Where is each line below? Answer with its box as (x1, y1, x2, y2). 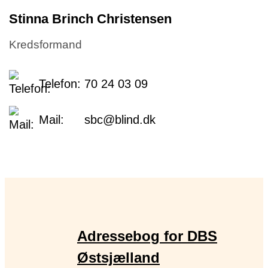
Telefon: (39, 77, 81, 91)
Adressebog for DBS (77, 228, 217, 245)
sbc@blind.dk (84, 113, 156, 127)
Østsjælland (77, 249, 160, 266)
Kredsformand (9, 38, 82, 51)
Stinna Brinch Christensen (9, 11, 172, 26)
